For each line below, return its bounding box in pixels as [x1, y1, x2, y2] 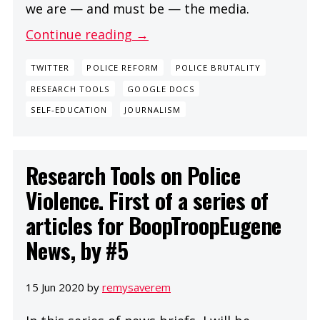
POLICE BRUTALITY [175, 62, 261, 74]
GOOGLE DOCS [127, 83, 195, 94]
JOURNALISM [124, 104, 181, 115]
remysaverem [102, 280, 171, 295]
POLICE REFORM [86, 62, 159, 74]
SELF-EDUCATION [30, 104, 108, 115]
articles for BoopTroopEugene [26, 208, 281, 241]
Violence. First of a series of [26, 183, 269, 216]
